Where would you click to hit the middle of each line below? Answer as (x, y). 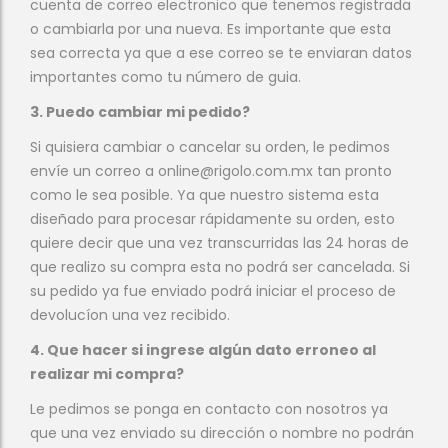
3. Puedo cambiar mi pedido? (140, 112)
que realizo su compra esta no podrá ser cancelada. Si (220, 267)
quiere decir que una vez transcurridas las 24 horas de (219, 243)
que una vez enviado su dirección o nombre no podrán (222, 433)
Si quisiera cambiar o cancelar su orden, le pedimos (210, 147)
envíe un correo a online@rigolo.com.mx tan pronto (211, 171)
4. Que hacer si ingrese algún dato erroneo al (203, 350)
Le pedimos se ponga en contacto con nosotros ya (209, 409)
